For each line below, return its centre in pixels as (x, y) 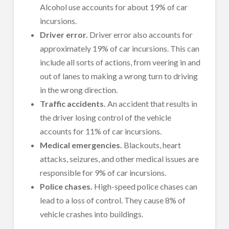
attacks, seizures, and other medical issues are (120, 159)
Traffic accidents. (74, 104)
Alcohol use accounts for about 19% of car (114, 7)
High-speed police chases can (146, 187)
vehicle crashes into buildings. (92, 214)
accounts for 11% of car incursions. (101, 131)
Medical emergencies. (81, 145)
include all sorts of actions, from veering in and (120, 62)
